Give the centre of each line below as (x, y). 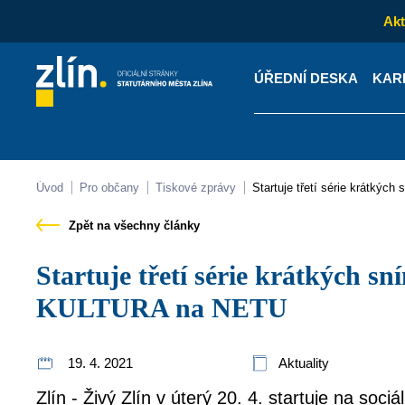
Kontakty (122, 181)
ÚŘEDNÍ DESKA (306, 78)
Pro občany (114, 188)
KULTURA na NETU (162, 308)
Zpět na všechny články (133, 226)
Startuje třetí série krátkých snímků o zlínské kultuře (44, 275)
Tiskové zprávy (200, 188)
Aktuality (303, 363)
